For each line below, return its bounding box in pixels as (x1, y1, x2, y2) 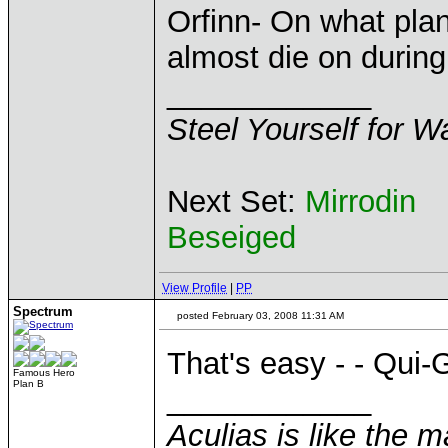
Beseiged (167, 220, 296, 255)
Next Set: (167, 184, 305, 219)
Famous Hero (13, 367, 75, 378)
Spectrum (13, 304, 73, 319)
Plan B (13, 378, 44, 389)
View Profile (162, 281, 227, 295)
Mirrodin (305, 184, 416, 219)
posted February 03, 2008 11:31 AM (174, 310, 344, 321)
